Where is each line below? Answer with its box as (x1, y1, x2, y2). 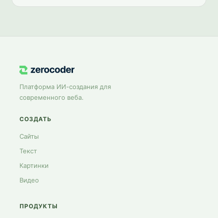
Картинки (19, 161, 49, 169)
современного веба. (19, 93, 84, 101)
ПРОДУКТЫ (19, 202, 58, 210)
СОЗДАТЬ (19, 115, 52, 123)
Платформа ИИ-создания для (19, 82, 111, 91)
